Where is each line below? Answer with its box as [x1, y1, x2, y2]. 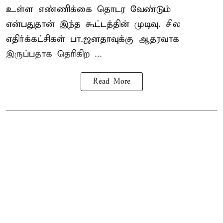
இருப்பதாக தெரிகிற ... [6, 48, 102, 60]
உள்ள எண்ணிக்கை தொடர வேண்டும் [6, 3, 171, 15]
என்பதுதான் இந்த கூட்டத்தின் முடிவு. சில [6, 18, 181, 30]
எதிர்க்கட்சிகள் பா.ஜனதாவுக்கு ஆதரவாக [6, 33, 179, 45]
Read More [93, 77, 130, 86]
